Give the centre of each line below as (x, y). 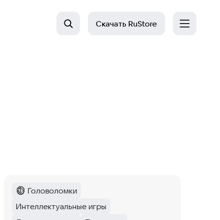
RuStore (142, 24)
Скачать (111, 24)
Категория (34, 196)
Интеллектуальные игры (61, 206)
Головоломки (52, 191)
